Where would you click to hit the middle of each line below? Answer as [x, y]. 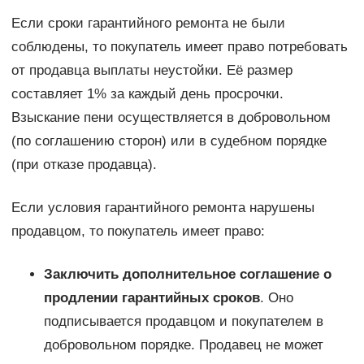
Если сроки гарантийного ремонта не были [148, 24]
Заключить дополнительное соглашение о [187, 275]
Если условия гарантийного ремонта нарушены [162, 208]
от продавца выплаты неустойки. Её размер [152, 71]
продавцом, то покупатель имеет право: [138, 232]
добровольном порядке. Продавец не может [183, 345]
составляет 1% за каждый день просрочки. [147, 94]
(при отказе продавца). [84, 165]
